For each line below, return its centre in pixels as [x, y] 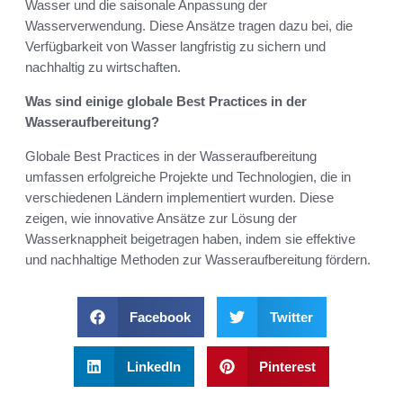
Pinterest [287, 366]
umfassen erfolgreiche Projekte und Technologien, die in [188, 176]
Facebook [160, 317]
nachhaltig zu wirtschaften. [103, 67]
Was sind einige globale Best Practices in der [166, 101]
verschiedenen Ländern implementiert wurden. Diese [179, 197]
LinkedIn [153, 366]
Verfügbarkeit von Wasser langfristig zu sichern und [175, 46]
